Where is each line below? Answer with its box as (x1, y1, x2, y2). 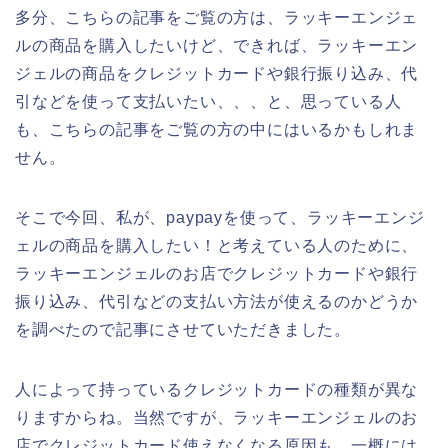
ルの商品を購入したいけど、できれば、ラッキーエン (15, 36, 419, 54)
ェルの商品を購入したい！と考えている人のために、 (15, 236, 419, 254)
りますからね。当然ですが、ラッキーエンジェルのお (15, 408, 419, 426)
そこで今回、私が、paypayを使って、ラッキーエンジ (15, 208, 425, 226)
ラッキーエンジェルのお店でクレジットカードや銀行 (15, 264, 419, 282)
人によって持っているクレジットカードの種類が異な (15, 380, 419, 398)
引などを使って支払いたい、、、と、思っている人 (15, 92, 402, 110)
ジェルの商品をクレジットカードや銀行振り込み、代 (15, 64, 419, 82)
